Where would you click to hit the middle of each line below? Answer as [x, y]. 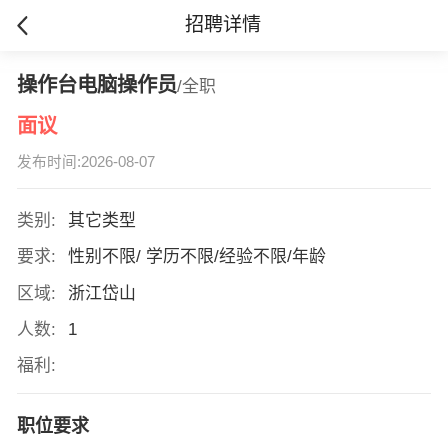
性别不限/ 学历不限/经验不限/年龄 [199, 257]
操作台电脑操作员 [96, 84]
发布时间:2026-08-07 [85, 162]
